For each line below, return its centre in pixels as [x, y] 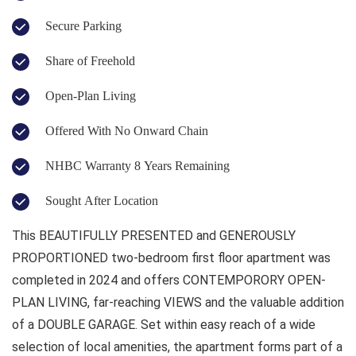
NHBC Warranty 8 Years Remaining [137, 165]
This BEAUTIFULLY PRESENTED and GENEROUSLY [154, 235]
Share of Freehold [90, 60]
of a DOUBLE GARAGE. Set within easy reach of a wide [164, 324]
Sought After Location [102, 200]
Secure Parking [83, 25]
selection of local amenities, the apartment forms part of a [177, 346]
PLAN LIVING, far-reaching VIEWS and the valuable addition [178, 302]
